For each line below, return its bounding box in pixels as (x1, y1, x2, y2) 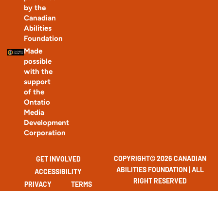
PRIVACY (24, 180, 52, 189)
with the (23, 67, 53, 76)
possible (23, 57, 52, 66)
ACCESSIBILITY (35, 167, 82, 176)
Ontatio (23, 98, 50, 107)
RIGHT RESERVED (133, 177, 187, 185)
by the (23, 3, 46, 13)
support (23, 77, 51, 87)
